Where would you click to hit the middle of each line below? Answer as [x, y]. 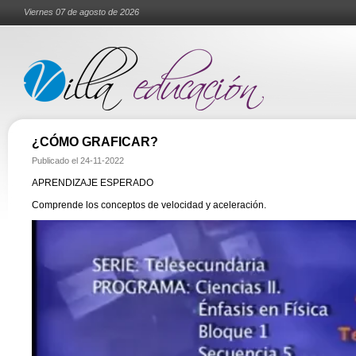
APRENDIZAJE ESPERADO [93, 183]
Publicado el [56, 161]
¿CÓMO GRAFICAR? [95, 142]
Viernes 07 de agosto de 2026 [81, 12]
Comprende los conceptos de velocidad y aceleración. [149, 205]
